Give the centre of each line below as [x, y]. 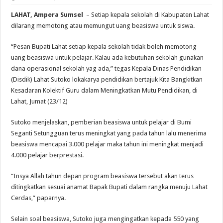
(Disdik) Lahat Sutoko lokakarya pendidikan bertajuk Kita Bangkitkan [107, 80]
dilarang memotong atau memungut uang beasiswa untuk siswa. [103, 26]
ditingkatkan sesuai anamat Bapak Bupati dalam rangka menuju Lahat [110, 187]
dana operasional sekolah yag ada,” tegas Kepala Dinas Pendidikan [107, 69]
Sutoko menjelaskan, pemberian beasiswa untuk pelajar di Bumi [102, 122]
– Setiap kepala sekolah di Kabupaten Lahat [147, 15]
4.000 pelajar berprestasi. [48, 155]
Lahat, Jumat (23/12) [40, 102]
